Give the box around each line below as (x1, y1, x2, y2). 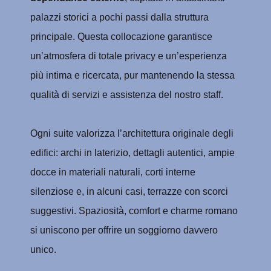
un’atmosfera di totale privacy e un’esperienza (30, 51, 227, 62)
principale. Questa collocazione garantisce (30, 31, 212, 42)
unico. (30, 244, 56, 255)
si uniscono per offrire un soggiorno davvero (30, 225, 218, 236)
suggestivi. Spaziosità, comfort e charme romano (30, 206, 238, 217)
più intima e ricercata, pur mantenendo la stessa (30, 70, 235, 81)
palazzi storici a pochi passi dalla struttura (30, 12, 209, 23)
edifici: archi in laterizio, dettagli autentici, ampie (30, 148, 235, 158)
